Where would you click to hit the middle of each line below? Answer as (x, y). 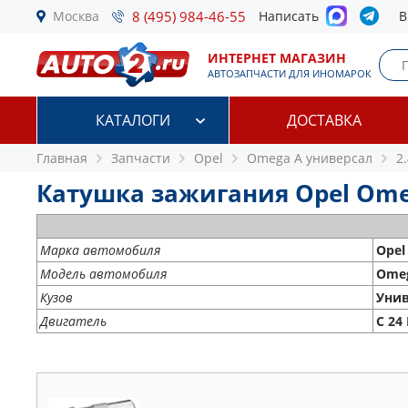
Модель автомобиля (103, 274)
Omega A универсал (310, 158)
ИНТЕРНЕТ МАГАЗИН (277, 58)
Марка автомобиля (100, 250)
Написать (292, 16)
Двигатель (73, 321)
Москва (76, 16)
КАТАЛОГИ (133, 120)
